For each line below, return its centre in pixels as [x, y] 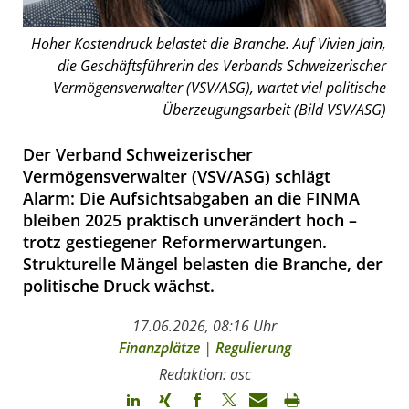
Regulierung [253, 347]
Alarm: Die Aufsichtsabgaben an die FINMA [191, 198]
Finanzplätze [159, 347]
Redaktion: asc [204, 374]
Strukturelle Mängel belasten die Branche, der [203, 263]
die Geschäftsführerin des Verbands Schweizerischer [222, 65]
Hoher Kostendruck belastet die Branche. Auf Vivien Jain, [209, 43]
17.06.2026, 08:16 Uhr [204, 325]
